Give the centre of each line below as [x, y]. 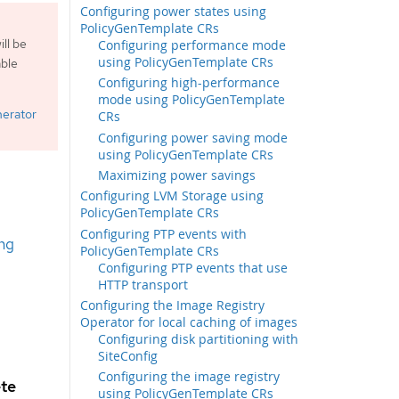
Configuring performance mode [192, 45]
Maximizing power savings [177, 175]
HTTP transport [143, 284]
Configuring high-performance [189, 83]
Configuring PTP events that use [193, 267]
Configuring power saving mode [193, 137]
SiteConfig [128, 356]
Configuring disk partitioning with [199, 339]
